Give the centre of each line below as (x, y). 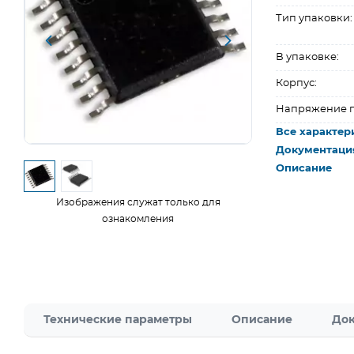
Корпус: (297, 83)
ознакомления (138, 219)
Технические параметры (118, 320)
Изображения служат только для (138, 202)
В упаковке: (308, 57)
